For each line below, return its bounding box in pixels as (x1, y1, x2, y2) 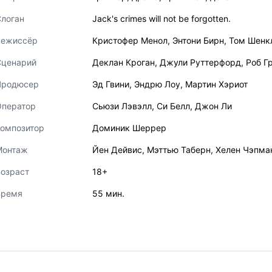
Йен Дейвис (92, 144, 142, 155)
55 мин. (92, 188, 124, 199)
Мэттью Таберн (147, 144, 211, 155)
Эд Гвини (92, 79, 129, 89)
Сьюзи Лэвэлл (92, 101, 152, 111)
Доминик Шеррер (92, 123, 166, 133)
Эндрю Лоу (134, 79, 180, 89)
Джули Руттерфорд (160, 57, 241, 67)
